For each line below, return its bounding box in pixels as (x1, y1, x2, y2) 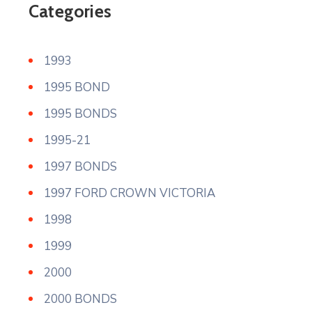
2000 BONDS (44, 291, 117, 307)
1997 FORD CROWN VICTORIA (44, 185, 215, 201)
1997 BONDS (44, 159, 117, 175)
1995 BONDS (44, 106, 117, 122)
